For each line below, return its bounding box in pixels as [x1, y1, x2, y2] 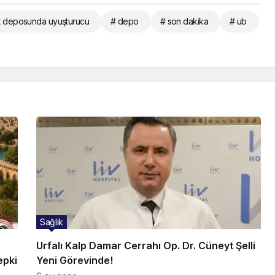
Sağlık [40, 217, 63, 228]
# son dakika [160, 16, 209, 27]
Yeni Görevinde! [36, 254, 113, 267]
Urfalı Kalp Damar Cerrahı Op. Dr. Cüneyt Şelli [36, 239, 255, 252]
